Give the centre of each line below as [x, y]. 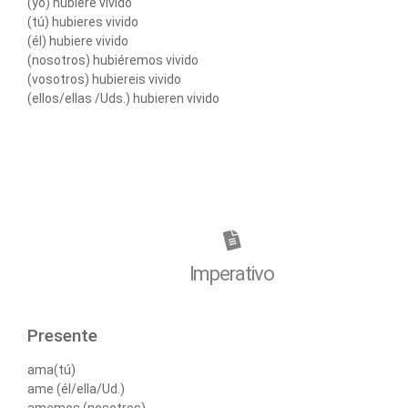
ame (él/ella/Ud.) [76, 389]
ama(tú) [51, 370]
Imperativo [231, 274]
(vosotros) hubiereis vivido [104, 80]
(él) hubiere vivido [78, 41]
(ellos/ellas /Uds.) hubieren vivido [123, 99]
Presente [62, 336]
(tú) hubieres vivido [83, 22]
